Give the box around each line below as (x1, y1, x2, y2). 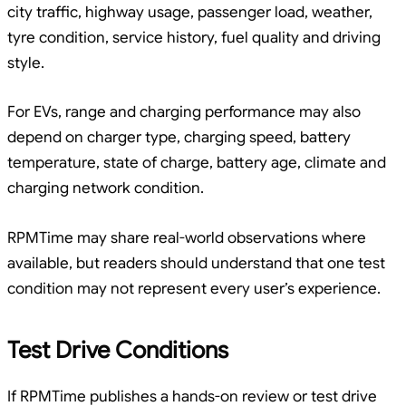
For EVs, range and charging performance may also (7, 102, 361, 122)
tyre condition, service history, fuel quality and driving (7, 28, 381, 48)
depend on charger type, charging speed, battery (7, 128, 351, 148)
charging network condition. (7, 179, 204, 198)
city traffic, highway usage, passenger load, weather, (7, 3, 372, 23)
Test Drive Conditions (7, 334, 228, 364)
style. (7, 53, 44, 73)
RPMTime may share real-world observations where (7, 227, 366, 247)
